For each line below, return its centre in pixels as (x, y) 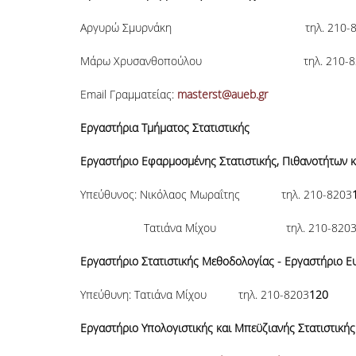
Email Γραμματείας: (128, 94)
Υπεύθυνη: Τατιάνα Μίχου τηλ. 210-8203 (194, 294)
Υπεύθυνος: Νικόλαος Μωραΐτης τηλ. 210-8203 (216, 194)
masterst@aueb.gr (222, 94)
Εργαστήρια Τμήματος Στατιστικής (164, 128)
